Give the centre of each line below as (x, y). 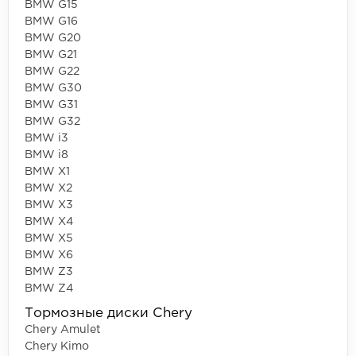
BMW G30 (53, 88)
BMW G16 (51, 21)
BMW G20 (53, 38)
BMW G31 (51, 104)
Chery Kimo (57, 346)
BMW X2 (48, 188)
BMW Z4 (49, 288)
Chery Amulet (63, 329)
